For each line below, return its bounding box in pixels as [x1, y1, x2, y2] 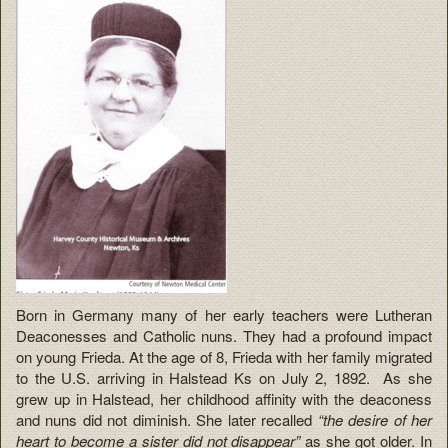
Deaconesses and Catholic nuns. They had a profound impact [16, 324, 432, 346]
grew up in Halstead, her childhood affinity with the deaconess [16, 387, 432, 409]
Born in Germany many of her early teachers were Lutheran [16, 303, 432, 325]
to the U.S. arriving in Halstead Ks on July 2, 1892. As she [16, 366, 432, 388]
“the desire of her [317, 408, 433, 430]
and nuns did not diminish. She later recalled [16, 408, 318, 430]
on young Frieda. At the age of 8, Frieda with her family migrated [16, 345, 432, 367]
